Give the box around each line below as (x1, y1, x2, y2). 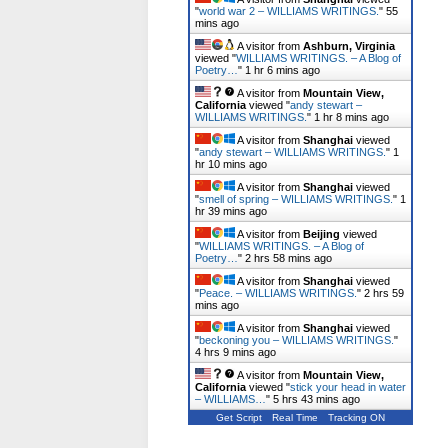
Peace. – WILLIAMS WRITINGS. (199, 287, 357, 299)
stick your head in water (290, 381, 406, 393)
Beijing (303, 228, 340, 240)
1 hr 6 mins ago (245, 64, 320, 76)
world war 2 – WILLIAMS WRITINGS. (199, 5, 379, 17)
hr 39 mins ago (195, 205, 267, 217)
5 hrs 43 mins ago (273, 393, 360, 405)
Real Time (272, 412, 318, 423)
